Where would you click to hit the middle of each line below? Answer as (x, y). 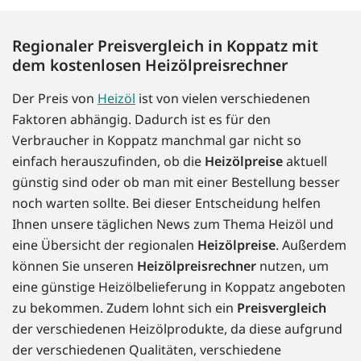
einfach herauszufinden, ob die (108, 162)
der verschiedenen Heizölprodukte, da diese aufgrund (177, 329)
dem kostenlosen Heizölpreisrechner (150, 65)
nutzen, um (293, 266)
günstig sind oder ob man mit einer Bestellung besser (176, 183)
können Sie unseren (75, 266)
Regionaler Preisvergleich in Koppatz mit (165, 46)
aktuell (305, 162)
